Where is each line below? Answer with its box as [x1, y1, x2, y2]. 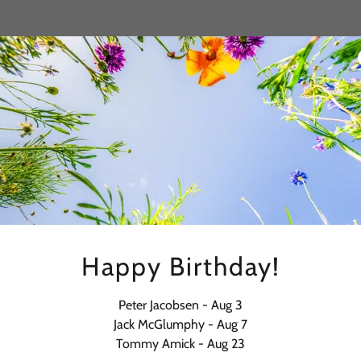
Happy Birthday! [81, 250, 280, 282]
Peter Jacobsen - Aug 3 [118, 297, 243, 313]
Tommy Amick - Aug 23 [116, 335, 245, 351]
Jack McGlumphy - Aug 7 [114, 316, 247, 332]
